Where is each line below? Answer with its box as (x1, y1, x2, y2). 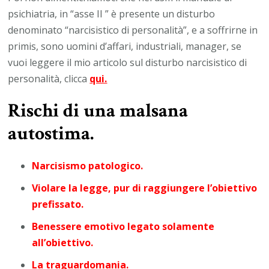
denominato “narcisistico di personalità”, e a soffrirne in (8, 23, 258, 37)
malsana (115, 98, 189, 123)
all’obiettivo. (32, 236, 94, 250)
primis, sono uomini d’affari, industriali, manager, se (8, 39, 242, 53)
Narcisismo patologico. (32, 159, 144, 173)
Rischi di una (8, 98, 116, 123)
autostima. (8, 121, 94, 146)
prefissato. (32, 198, 84, 211)
